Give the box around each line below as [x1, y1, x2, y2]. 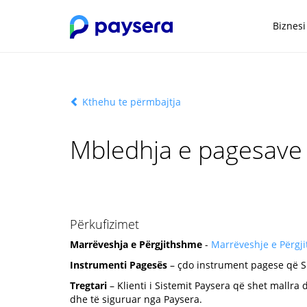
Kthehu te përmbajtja [79, 95, 181, 108]
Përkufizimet [70, 216, 139, 232]
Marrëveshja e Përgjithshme [70, 238, 202, 251]
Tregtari [70, 279, 107, 292]
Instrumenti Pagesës [70, 258, 167, 271]
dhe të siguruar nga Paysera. [70, 293, 202, 306]
